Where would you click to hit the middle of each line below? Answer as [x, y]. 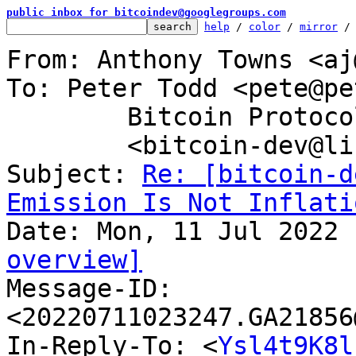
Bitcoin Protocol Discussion [67, 117]
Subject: [74, 174]
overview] [74, 260]
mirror [319, 27]
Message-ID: [89, 288]
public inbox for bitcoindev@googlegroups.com [146, 12]
